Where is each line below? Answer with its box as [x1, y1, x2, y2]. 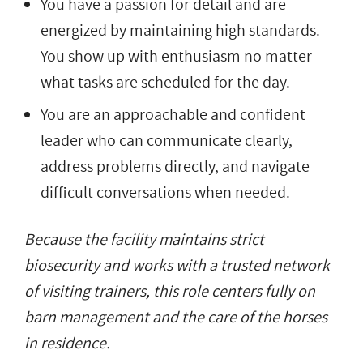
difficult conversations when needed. [41, 181, 290, 204]
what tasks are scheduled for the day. [41, 70, 290, 94]
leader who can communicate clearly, [41, 129, 293, 152]
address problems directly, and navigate [41, 155, 310, 178]
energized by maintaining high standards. [41, 19, 320, 42]
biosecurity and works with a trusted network [24, 254, 330, 277]
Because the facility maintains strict [24, 228, 264, 251]
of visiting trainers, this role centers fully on [24, 280, 315, 303]
